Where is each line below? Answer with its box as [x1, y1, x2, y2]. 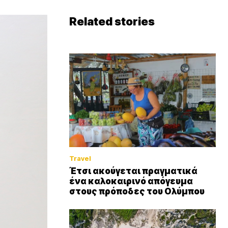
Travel [69, 154, 91, 163]
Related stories [69, 14, 155, 28]
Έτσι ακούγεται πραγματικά [69, 166, 197, 177]
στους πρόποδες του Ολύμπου [69, 186, 205, 197]
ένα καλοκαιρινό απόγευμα [69, 176, 193, 187]
